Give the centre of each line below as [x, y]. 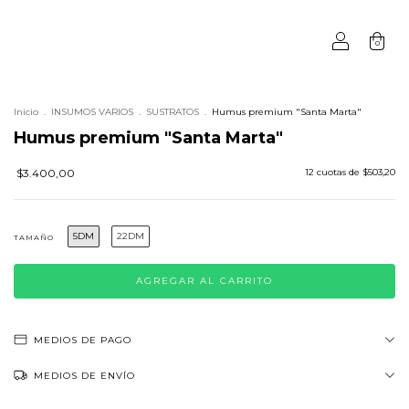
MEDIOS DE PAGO [83, 340]
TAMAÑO [34, 237]
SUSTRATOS [173, 112]
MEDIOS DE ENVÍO [84, 376]
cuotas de [340, 172]
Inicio [26, 112]
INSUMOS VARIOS [92, 112]
